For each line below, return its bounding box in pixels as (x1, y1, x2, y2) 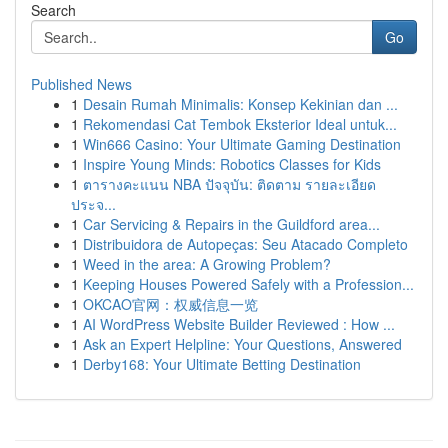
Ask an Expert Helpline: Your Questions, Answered (83, 334, 402, 354)
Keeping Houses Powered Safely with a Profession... (83, 274, 414, 294)
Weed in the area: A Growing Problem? (83, 254, 331, 274)
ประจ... (71, 194, 116, 214)
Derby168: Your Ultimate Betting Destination (83, 354, 361, 374)
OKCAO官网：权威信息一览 (83, 294, 258, 314)
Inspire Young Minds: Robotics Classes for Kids (83, 154, 381, 174)
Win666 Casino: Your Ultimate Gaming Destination (83, 134, 401, 154)
